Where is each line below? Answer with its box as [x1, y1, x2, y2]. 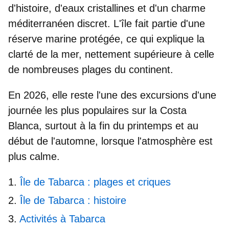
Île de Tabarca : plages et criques [20, 176, 171, 188]
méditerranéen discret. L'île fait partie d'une [8, 17, 205, 29]
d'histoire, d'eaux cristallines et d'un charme [8, 2, 205, 14]
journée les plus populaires [8, 104, 129, 116]
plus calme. [8, 150, 60, 162]
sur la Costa [129, 104, 187, 116]
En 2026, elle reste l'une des [8, 89, 140, 101]
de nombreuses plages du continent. [8, 63, 173, 75]
